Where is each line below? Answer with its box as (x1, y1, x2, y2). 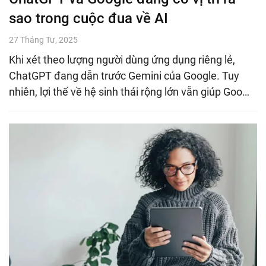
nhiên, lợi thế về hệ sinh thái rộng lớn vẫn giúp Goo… (9, 85, 249, 98)
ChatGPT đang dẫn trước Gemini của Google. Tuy (9, 69, 239, 82)
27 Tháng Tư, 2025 (9, 34, 78, 45)
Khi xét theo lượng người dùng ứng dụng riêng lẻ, (9, 53, 235, 66)
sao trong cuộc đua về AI (9, 9, 168, 27)
